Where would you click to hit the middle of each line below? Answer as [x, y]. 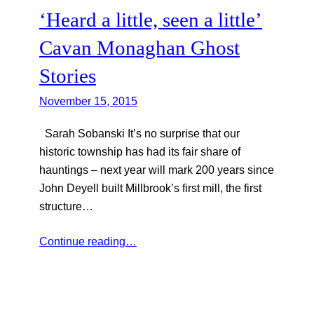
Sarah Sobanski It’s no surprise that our [139, 133]
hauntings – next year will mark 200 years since [157, 169]
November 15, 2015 [88, 101]
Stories [68, 75]
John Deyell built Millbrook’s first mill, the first [150, 187]
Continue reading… [88, 241]
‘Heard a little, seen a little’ [151, 19]
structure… [66, 206]
